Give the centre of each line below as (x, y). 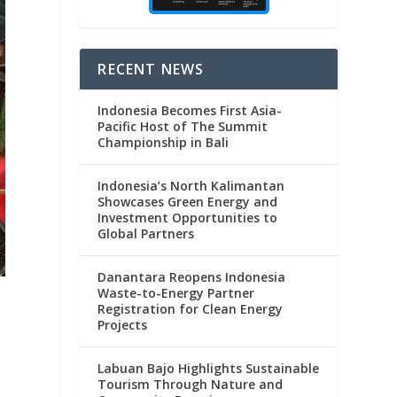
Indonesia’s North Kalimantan (191, 186)
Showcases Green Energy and (188, 202)
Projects (123, 325)
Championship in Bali (163, 143)
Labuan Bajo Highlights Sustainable (209, 369)
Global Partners (146, 234)
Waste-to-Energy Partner (176, 293)
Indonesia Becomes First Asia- (190, 111)
